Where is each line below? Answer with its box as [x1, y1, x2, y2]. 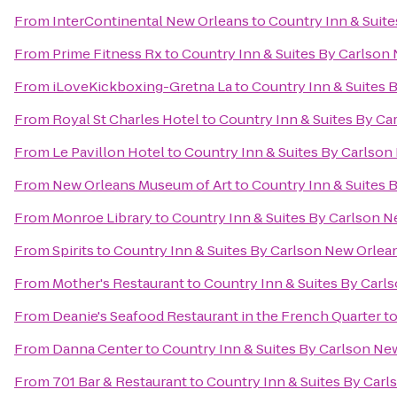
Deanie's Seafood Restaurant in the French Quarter [52, 307, 381, 325]
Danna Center [52, 339, 143, 358]
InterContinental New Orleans [52, 12, 249, 30]
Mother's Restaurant [52, 274, 184, 292]
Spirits [52, 241, 94, 260]
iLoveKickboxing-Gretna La [52, 77, 232, 96]
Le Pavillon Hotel [52, 143, 165, 161]
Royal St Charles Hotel [52, 110, 199, 128]
